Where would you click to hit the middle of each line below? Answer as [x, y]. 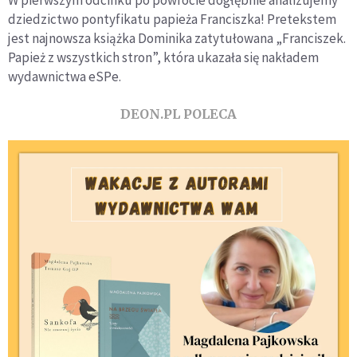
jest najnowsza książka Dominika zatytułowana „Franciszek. [177, 38]
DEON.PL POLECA [178, 114]
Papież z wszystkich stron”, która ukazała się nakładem [163, 57]
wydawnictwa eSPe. [65, 76]
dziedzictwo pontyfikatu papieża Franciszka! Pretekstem [172, 19]
